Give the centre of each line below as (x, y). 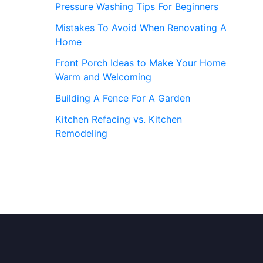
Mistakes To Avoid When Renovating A (141, 27)
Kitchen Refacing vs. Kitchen (119, 119)
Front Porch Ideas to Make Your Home (141, 63)
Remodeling (81, 133)
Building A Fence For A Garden (123, 98)
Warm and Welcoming (103, 77)
